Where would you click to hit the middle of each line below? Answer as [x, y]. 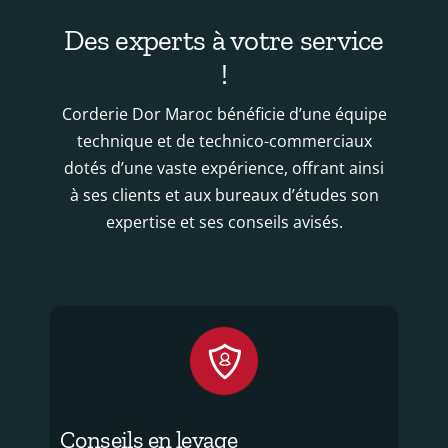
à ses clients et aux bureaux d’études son [224, 194]
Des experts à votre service [224, 39]
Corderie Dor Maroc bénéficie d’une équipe [224, 113]
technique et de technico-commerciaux [224, 140]
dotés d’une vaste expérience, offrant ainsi [224, 167]
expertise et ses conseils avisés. [224, 221]
